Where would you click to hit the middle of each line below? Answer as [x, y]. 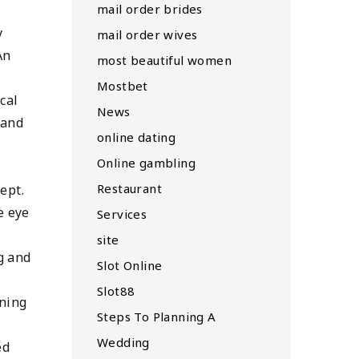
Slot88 [116, 290]
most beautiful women [164, 60]
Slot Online [130, 265]
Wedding [123, 342]
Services [122, 214]
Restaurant [129, 188]
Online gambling [146, 162]
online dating [137, 137]
